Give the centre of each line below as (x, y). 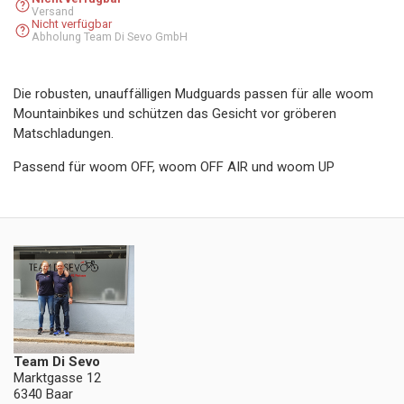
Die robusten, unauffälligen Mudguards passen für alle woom (193, 94)
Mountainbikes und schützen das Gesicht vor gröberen (175, 114)
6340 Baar (43, 394)
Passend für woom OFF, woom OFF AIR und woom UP (174, 167)
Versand (53, 11)
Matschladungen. (64, 133)
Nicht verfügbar (72, 24)
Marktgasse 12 (57, 378)
